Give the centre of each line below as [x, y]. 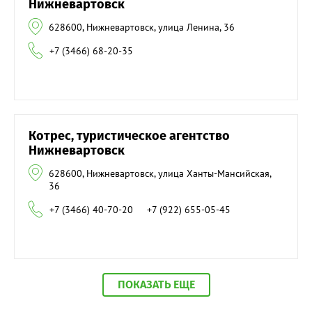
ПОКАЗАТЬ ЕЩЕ [156, 285]
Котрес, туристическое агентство [129, 136]
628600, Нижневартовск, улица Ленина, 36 [142, 28]
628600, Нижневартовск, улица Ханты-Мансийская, [160, 174]
